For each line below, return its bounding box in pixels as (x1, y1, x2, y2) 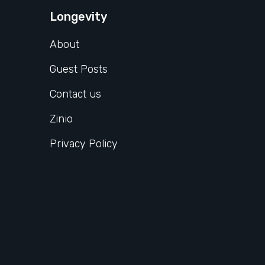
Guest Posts (50, 62, 108, 76)
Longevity (50, 9, 108, 24)
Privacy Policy (50, 137, 118, 150)
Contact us (50, 87, 102, 101)
